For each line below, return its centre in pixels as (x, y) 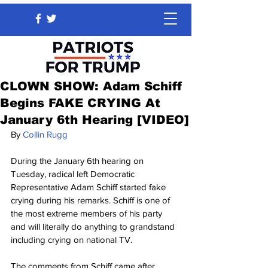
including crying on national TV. (71, 240)
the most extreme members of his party (88, 213)
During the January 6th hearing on (78, 161)
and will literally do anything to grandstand (94, 226)
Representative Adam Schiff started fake (89, 187)
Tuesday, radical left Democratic (74, 174)
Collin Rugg (45, 134)
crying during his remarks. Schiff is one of (92, 200)
